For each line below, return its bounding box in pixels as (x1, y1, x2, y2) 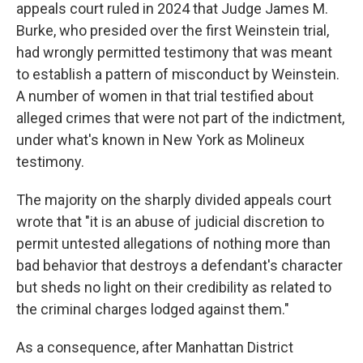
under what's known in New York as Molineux (16, 131, 305, 148)
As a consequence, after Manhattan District (16, 339, 293, 356)
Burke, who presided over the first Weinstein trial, (16, 22, 329, 39)
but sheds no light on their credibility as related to (16, 279, 331, 296)
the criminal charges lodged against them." (16, 301, 289, 318)
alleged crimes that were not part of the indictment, (16, 109, 344, 126)
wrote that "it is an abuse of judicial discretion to (16, 213, 324, 230)
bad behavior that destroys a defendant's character (16, 257, 343, 274)
